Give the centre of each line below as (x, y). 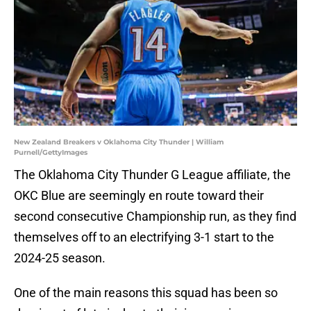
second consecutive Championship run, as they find (155, 217)
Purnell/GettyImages (51, 153)
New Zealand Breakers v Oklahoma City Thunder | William (119, 142)
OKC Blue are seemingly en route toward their (139, 196)
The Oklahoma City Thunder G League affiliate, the (152, 175)
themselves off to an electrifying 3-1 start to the (144, 237)
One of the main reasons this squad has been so (146, 293)
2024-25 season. (60, 258)
